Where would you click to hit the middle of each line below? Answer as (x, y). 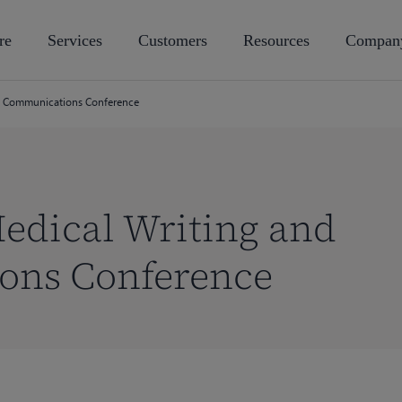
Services (75, 40)
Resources (276, 40)
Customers (173, 40)
